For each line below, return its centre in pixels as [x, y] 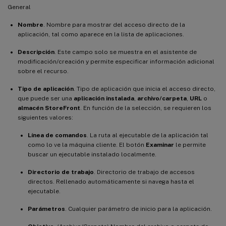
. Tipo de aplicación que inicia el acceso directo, [145, 89]
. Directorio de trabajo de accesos [144, 172]
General [19, 7]
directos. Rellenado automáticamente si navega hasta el [111, 181]
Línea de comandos [57, 135]
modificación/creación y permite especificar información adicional [116, 61]
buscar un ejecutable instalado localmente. [92, 154]
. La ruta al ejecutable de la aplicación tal [148, 135]
